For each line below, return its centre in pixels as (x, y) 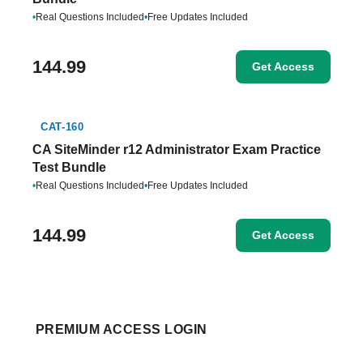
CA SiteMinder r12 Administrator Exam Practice (177, 149)
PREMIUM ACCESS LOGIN (122, 329)
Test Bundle (69, 167)
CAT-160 (62, 127)
